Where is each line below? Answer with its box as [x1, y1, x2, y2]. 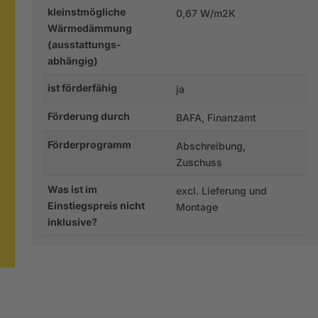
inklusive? [47, 215, 97, 228]
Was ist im [47, 182, 97, 195]
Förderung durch [47, 109, 130, 122]
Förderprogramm [47, 138, 131, 150]
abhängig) [47, 54, 98, 67]
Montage [176, 200, 219, 213]
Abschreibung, [176, 139, 246, 152]
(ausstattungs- [47, 38, 121, 50]
